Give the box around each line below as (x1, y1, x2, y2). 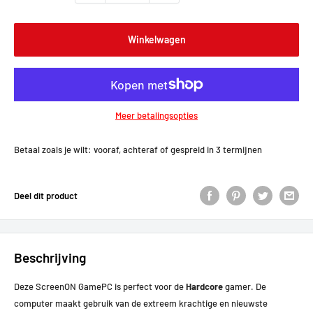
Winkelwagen (127, 34, 186, 45)
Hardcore (186, 281, 223, 293)
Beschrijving (14, 249, 86, 265)
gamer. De (225, 281, 266, 293)
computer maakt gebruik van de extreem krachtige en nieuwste (14, 298, 268, 310)
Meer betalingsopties (115, 110, 198, 121)
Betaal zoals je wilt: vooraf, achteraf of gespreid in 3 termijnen (14, 144, 262, 155)
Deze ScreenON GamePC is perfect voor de (14, 281, 184, 293)
